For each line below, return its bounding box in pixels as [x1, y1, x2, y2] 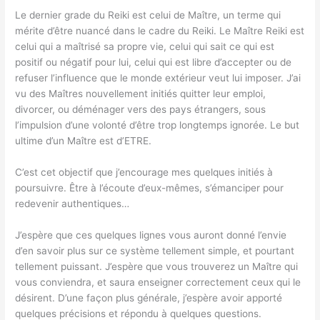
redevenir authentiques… [15, 198, 130, 210]
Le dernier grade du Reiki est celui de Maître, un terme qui [15, 9, 281, 21]
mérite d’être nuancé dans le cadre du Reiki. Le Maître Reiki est [15, 25, 305, 37]
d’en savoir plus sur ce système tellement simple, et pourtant [15, 245, 295, 257]
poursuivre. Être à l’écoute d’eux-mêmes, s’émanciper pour [15, 182, 284, 194]
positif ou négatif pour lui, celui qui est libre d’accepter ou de [15, 56, 292, 69]
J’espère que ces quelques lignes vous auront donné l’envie [15, 229, 287, 241]
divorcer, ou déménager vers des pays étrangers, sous [15, 104, 266, 116]
